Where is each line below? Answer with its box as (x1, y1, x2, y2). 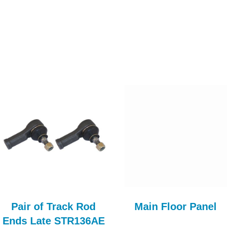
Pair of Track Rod (11, 201, 96, 213)
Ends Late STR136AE (2, 215, 105, 227)
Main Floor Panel (134, 201, 217, 213)
